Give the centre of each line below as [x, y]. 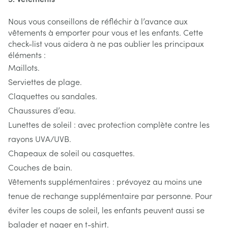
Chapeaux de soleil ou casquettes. [72, 152]
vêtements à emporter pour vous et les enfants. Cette [106, 32]
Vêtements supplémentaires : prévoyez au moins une [105, 181]
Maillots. [24, 67]
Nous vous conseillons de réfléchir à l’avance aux [98, 21]
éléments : [27, 54]
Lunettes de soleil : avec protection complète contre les [109, 124]
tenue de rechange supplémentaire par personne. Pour [110, 195]
